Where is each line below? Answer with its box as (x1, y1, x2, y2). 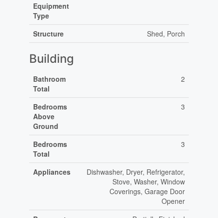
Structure (33, 29, 64, 39)
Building (29, 52, 74, 66)
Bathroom (33, 74, 66, 84)
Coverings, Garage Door (109, 186, 185, 197)
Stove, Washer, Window (112, 177, 185, 187)
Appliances (33, 167, 71, 177)
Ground (33, 121, 58, 131)
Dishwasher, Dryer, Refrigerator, (86, 167, 185, 177)
